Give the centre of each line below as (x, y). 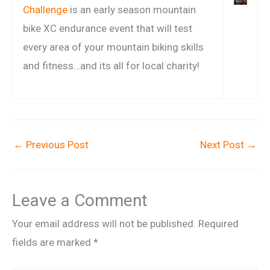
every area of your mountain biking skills (113, 47)
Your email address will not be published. (104, 224)
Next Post (223, 144)
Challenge (45, 10)
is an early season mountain (132, 10)
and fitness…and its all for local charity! (111, 66)
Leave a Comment (80, 200)
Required (218, 224)
